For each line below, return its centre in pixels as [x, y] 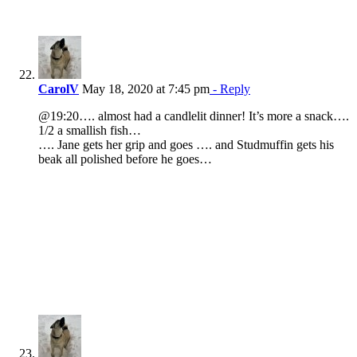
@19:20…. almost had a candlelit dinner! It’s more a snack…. [194, 116]
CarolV [59, 89]
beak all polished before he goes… [125, 159]
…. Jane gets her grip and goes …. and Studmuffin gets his [186, 145]
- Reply [230, 89]
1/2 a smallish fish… [90, 131]
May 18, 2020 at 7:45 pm [144, 89]
